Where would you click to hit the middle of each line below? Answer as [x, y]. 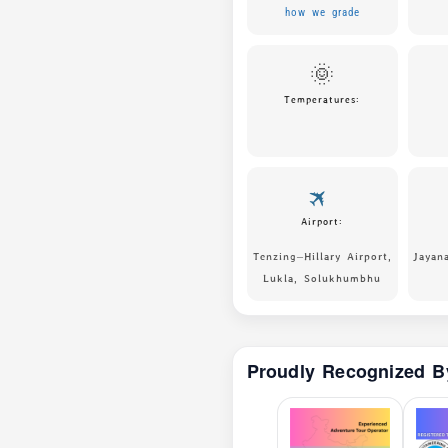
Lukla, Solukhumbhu [322, 278]
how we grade [322, 12]
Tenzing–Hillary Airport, [322, 256]
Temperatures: [322, 99]
